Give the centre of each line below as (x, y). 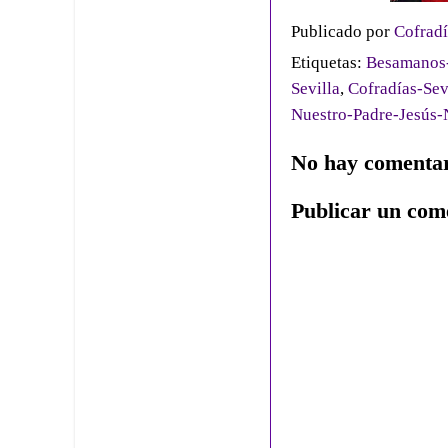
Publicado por (342, 31)
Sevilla (315, 88)
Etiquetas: (328, 62)
